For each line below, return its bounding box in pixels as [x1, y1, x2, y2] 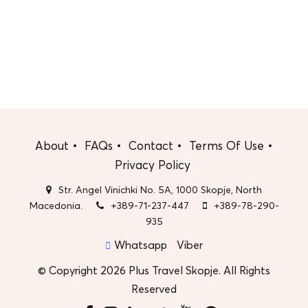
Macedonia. [29, 199, 82, 212]
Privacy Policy [114, 157, 190, 173]
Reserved [131, 282, 177, 296]
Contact [129, 138, 173, 153]
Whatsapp [114, 238, 167, 252]
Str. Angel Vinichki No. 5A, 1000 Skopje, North [58, 184, 262, 196]
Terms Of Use [189, 138, 264, 153]
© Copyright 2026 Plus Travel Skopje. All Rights [38, 263, 270, 278]
